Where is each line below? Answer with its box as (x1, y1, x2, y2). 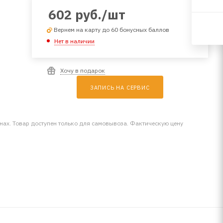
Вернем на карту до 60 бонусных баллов (53, 26, 169, 33)
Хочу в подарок (60, 66, 105, 74)
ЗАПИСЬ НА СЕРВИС (90, 84, 150, 91)
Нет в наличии (54, 37, 95, 45)
